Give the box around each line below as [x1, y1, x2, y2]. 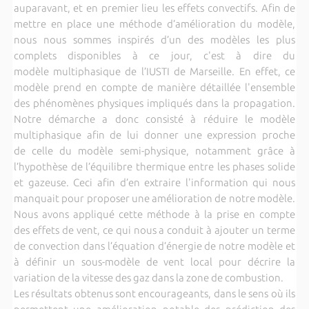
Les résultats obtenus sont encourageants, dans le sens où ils [13, 287, 296, 299]
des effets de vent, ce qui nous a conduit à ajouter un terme [13, 223, 296, 236]
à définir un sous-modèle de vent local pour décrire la [13, 255, 296, 268]
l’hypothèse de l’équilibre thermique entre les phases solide [13, 160, 296, 172]
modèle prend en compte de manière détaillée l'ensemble [13, 81, 296, 93]
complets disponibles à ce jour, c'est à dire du [13, 49, 296, 61]
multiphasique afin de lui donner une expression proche [13, 128, 296, 141]
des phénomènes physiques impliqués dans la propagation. [13, 97, 296, 109]
